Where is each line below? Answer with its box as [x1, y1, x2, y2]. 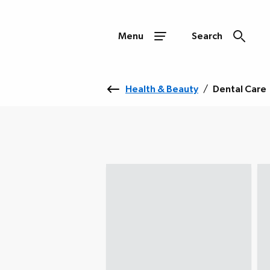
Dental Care [213, 84, 266, 94]
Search [192, 31, 222, 41]
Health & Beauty [125, 84, 198, 94]
